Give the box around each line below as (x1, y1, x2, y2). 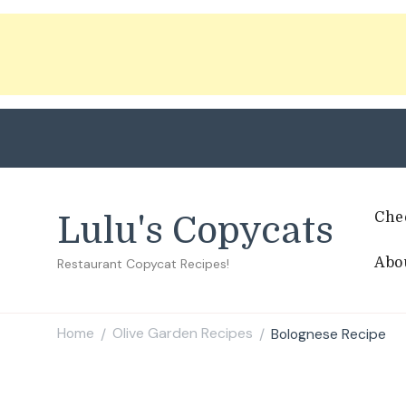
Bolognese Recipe (271, 324, 386, 343)
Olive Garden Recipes (112, 324, 253, 343)
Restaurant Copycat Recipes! (57, 255, 229, 272)
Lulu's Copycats (57, 209, 333, 252)
